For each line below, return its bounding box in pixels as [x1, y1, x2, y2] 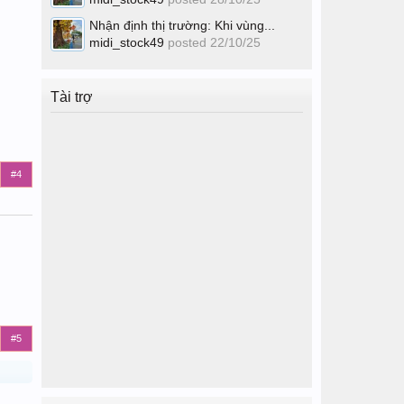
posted [164, 35, 210, 50]
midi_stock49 [89, 35, 164, 50]
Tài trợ [50, 89, 93, 105]
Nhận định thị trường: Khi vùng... [89, 18, 275, 32]
